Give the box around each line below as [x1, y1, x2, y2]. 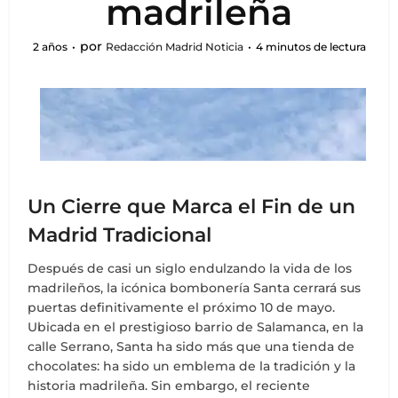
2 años [32, 40, 68, 53]
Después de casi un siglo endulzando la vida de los [28, 260, 353, 276]
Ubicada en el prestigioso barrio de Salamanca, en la [28, 319, 364, 335]
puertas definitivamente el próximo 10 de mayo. [28, 299, 336, 315]
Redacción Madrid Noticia [105, 40, 243, 53]
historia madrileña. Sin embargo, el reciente [28, 378, 311, 394]
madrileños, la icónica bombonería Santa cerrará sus [28, 280, 362, 296]
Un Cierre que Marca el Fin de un [28, 195, 356, 219]
